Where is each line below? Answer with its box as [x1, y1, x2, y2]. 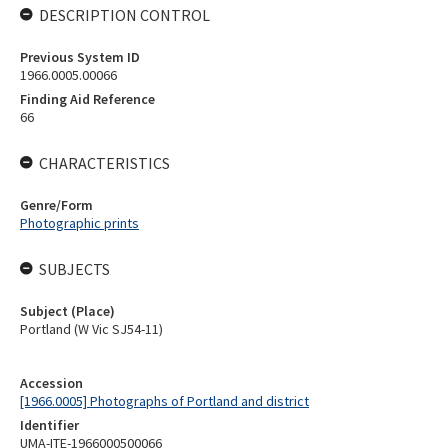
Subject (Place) [20, 302, 115, 320]
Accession [20, 374, 83, 392]
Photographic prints [20, 214, 139, 232]
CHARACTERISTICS [39, 153, 170, 173]
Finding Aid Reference [20, 90, 155, 108]
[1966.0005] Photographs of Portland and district [20, 392, 309, 410]
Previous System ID [20, 48, 140, 66]
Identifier [20, 416, 79, 434]
